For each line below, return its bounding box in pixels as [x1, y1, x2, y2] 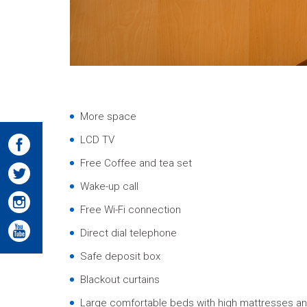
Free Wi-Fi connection [80, 204, 181, 216]
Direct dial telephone [80, 227, 177, 239]
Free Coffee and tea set [80, 157, 192, 169]
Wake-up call [80, 180, 138, 193]
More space [80, 110, 136, 123]
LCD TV [80, 134, 114, 146]
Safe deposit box [80, 250, 160, 262]
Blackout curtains [80, 273, 160, 286]
